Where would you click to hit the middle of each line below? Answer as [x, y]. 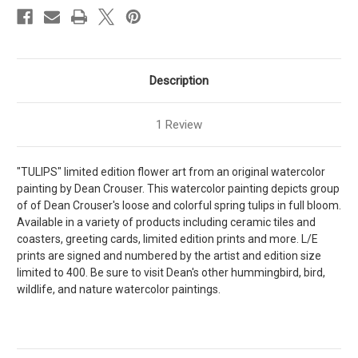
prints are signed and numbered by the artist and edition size [169, 255]
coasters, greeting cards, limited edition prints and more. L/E [167, 239]
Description [179, 80]
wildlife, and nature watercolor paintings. [120, 289]
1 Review [179, 124]
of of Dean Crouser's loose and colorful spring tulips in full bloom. [179, 205]
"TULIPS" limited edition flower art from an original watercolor [171, 171]
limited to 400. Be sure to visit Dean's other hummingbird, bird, [171, 272]
